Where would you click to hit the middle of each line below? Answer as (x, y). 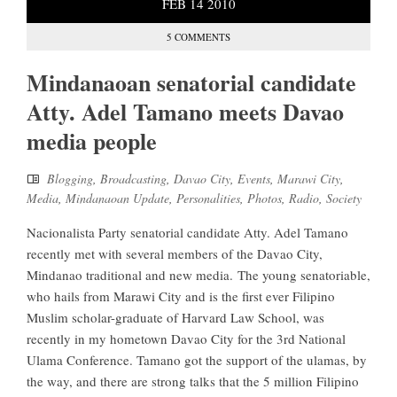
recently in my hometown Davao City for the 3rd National (186, 339)
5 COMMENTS (198, 37)
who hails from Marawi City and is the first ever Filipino (181, 296)
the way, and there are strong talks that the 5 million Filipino (193, 381)
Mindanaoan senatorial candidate (191, 83)
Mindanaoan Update (117, 198)
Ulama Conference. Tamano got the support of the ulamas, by (197, 360)
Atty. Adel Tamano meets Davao (185, 112)
